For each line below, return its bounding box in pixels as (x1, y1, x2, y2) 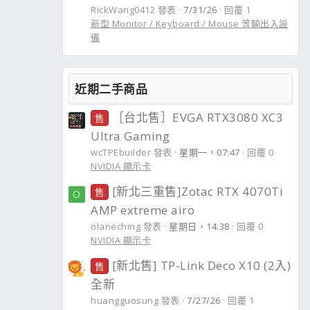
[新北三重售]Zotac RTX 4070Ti (111, 183, 283, 200)
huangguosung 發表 (91, 294, 180, 307)
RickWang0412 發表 (91, 3, 176, 17)
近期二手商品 (75, 81, 147, 98)
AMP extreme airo (91, 202, 194, 219)
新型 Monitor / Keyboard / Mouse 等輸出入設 (91, 17, 289, 30)
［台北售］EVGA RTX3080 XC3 (111, 109, 283, 126)
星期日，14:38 (169, 220, 230, 233)
